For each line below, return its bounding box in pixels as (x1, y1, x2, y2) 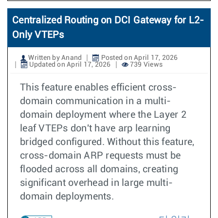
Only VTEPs (12, 30, 64, 40)
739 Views (128, 61, 163, 68)
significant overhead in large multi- (20, 178, 173, 188)
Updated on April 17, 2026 (28, 61, 111, 68)
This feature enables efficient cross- (20, 83, 177, 92)
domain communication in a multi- (20, 96, 171, 106)
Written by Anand (27, 54, 82, 61)
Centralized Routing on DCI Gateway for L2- (12, 16, 204, 25)
